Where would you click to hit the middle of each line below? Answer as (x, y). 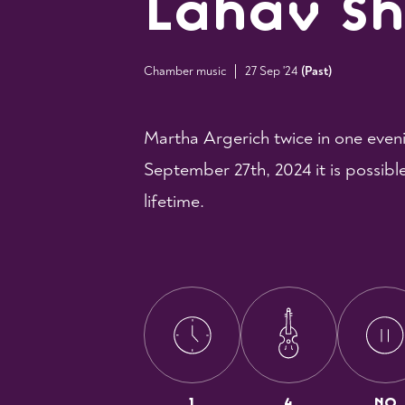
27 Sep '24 (271, 71)
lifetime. (174, 201)
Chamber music (184, 71)
